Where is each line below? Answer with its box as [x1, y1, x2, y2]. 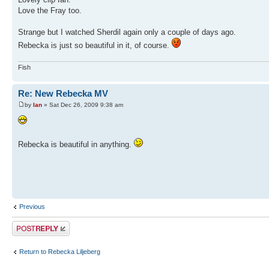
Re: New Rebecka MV [18, 88, 108, 98]
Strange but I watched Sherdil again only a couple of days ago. [18, 28, 236, 37]
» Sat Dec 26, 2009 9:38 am [42, 101, 123, 109]
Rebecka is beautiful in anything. [18, 140, 134, 150]
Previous [19, 202, 45, 210]
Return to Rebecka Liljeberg [19, 248, 100, 256]
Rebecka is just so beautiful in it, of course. [18, 41, 172, 50]
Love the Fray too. [18, 6, 82, 16]
